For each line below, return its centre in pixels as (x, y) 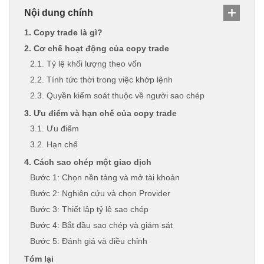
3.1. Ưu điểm (55, 128)
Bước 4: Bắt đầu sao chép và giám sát (101, 225)
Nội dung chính (59, 12)
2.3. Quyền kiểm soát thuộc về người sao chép (117, 95)
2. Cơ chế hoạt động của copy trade (97, 48)
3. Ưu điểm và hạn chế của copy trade (100, 113)
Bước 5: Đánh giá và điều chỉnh (89, 241)
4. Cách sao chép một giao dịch (88, 162)
